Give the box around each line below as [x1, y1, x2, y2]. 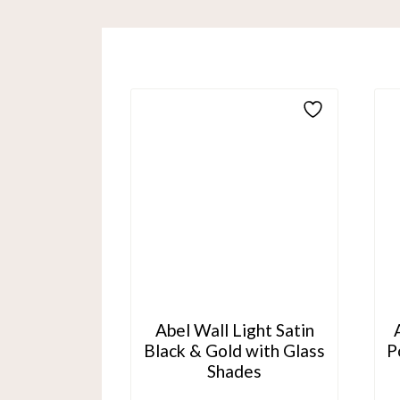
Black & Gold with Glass [144, 339, 325, 361]
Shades [207, 360, 262, 381]
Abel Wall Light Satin [154, 319, 314, 340]
